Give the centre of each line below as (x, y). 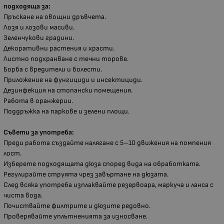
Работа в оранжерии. (38, 101)
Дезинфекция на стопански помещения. (68, 90)
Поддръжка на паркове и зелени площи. (66, 111)
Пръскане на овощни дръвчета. (55, 17)
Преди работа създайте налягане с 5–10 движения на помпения (107, 143)
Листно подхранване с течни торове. (66, 59)
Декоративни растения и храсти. (59, 48)
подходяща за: (27, 6)
